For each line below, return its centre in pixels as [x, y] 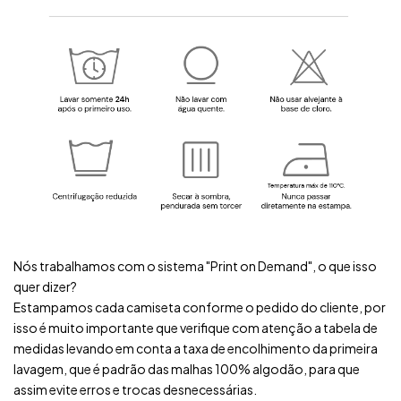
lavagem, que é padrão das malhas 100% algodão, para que [187, 368]
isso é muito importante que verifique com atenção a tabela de [196, 327]
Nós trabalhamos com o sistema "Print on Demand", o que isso [195, 265]
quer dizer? [45, 286]
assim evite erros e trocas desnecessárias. [135, 389]
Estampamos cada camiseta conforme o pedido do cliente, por [200, 307]
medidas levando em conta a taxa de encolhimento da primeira [196, 348]
